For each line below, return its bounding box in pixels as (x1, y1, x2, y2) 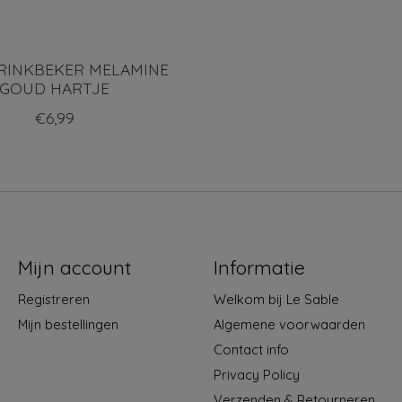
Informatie (213, 255, 305, 279)
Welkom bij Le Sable (213, 290, 339, 308)
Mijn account (17, 255, 131, 279)
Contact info (213, 341, 289, 359)
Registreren (17, 290, 90, 308)
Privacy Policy (213, 366, 300, 384)
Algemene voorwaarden (213, 315, 365, 333)
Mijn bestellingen (17, 315, 118, 333)
